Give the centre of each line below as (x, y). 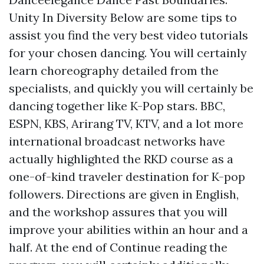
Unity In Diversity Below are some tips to (123, 17)
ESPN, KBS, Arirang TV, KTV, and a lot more (126, 123)
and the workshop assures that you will (118, 212)
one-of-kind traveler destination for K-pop (127, 176)
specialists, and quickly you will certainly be (131, 88)
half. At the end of (59, 247)
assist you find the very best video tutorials (128, 35)
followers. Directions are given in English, (124, 194)
